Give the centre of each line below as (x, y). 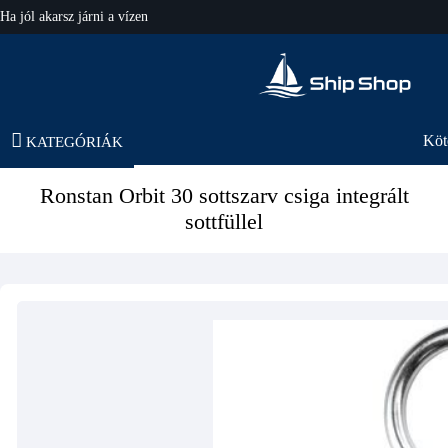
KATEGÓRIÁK (74, 141)
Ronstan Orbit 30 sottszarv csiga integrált (224, 195)
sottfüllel (224, 221)
